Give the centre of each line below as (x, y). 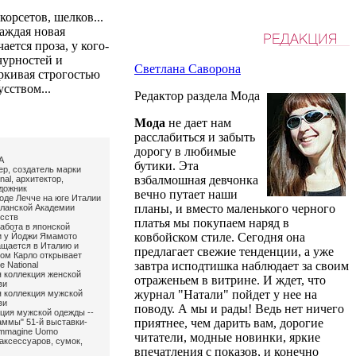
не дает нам (198, 123)
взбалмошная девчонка (196, 180)
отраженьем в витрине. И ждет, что (230, 280)
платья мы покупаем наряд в (212, 223)
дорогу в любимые (185, 151)
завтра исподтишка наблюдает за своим (242, 266)
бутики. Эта (166, 166)
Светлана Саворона (188, 69)
